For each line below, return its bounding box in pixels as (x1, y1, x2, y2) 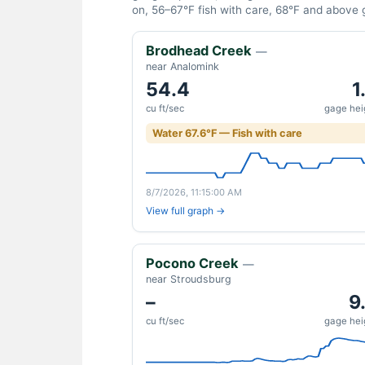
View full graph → (146, 204, 225, 217)
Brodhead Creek (146, 42, 251, 59)
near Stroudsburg (146, 273, 231, 285)
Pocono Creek (146, 255, 238, 271)
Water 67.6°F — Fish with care (152, 127, 302, 139)
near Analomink (146, 60, 219, 73)
